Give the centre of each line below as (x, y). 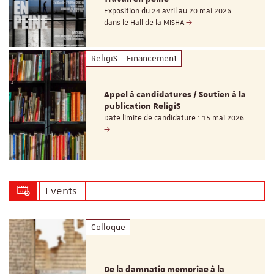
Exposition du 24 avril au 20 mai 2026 (168, 11)
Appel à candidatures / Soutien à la (175, 95)
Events (61, 191)
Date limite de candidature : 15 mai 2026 (174, 118)
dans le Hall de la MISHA (145, 22)
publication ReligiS (143, 107)
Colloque (108, 227)
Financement (151, 58)
